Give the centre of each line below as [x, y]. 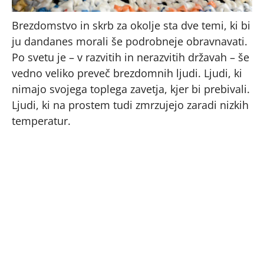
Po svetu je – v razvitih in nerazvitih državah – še [131, 57]
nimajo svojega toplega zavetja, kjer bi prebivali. [131, 89]
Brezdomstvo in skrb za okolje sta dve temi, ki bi [131, 26]
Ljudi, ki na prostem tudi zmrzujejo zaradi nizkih [130, 105]
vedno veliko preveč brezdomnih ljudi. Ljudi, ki [127, 73]
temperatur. [41, 121]
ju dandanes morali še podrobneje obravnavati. [130, 42]
